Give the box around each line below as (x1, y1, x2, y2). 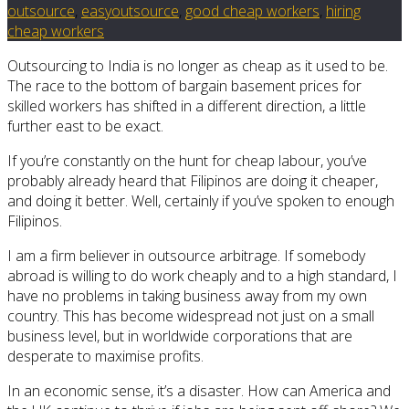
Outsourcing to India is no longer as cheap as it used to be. (7, 56, 388, 77)
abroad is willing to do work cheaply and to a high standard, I (7, 266, 397, 287)
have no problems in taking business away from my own (7, 286, 367, 307)
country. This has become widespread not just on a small (7, 306, 374, 327)
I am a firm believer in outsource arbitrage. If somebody (7, 246, 365, 267)
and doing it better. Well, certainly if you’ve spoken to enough (7, 191, 394, 212)
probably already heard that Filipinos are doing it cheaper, (7, 171, 378, 192)
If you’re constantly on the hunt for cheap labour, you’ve (7, 151, 367, 172)
